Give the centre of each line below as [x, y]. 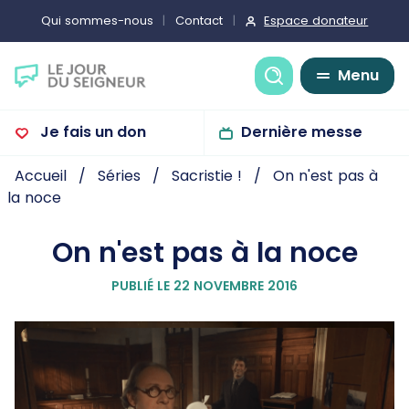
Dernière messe [302, 131]
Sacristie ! [207, 176]
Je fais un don [91, 131]
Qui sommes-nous [97, 21]
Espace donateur [316, 21]
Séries [119, 176]
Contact [199, 21]
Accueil [41, 176]
